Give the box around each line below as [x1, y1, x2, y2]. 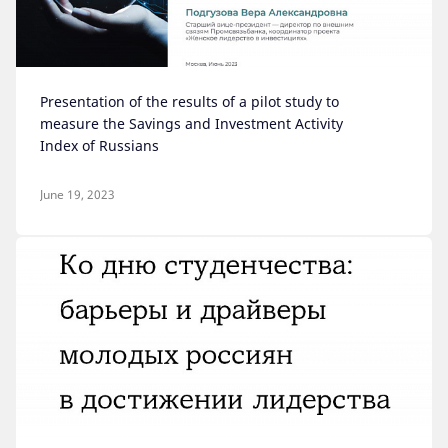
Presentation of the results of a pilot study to [40, 92, 339, 111]
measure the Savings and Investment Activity [40, 114, 343, 133]
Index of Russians [40, 136, 159, 155]
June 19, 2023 [40, 186, 115, 203]
